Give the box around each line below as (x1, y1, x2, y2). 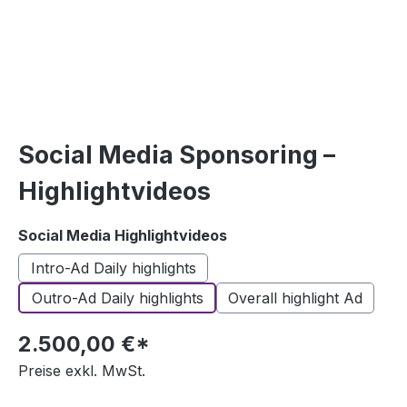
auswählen (226, 224, 309, 243)
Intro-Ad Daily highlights (30, 258, 196, 277)
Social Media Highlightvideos (18, 225, 227, 244)
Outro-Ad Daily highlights (31, 288, 203, 307)
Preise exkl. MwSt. (18, 361, 145, 380)
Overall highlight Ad (228, 288, 362, 307)
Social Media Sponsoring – (18, 139, 335, 170)
